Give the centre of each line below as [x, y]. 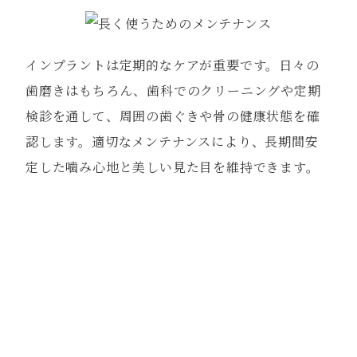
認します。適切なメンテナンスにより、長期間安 [172, 141]
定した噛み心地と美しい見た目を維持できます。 [173, 167]
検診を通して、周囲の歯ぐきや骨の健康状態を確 [173, 116]
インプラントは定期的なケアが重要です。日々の [173, 65]
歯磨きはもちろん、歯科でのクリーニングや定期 [173, 90]
